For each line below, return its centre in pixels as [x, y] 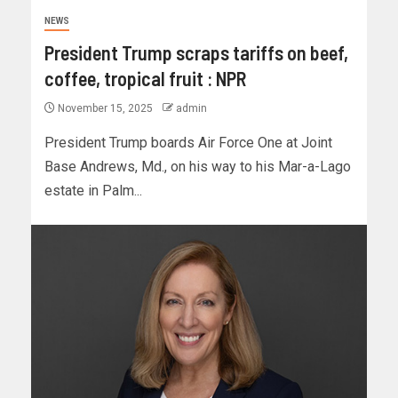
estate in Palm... [93, 191]
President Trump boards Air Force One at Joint [188, 143]
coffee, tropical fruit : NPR [145, 79]
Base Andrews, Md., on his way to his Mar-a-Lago [198, 167]
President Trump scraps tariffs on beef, [196, 53]
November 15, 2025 [105, 109]
